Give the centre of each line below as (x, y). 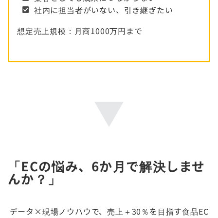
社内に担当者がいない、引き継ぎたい (103, 10)
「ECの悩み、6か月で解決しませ (107, 166)
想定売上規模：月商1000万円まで (80, 31)
